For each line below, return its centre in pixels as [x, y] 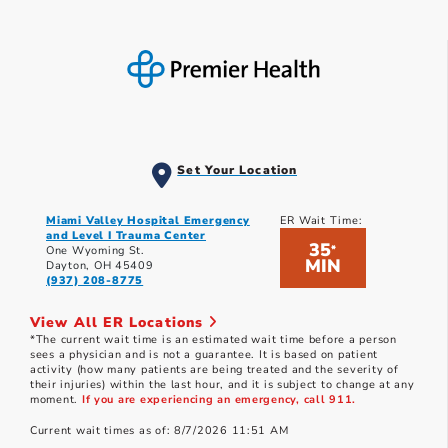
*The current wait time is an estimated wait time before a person [213, 340]
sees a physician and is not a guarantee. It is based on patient [204, 355]
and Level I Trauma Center [126, 236]
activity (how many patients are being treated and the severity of [214, 370]
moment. [56, 400]
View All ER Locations [119, 323]
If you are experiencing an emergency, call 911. [219, 400]
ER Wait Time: [321, 221]
